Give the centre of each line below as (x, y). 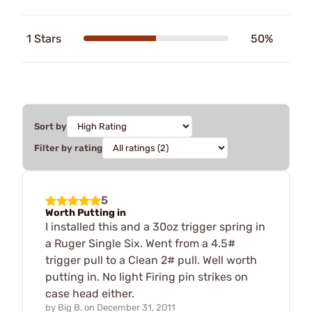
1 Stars (44, 38)
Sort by (50, 126)
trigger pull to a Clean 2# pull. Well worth (151, 260)
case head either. (90, 293)
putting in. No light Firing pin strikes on (147, 276)
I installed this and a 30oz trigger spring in (155, 226)
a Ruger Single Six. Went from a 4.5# (140, 243)
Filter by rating (68, 148)
